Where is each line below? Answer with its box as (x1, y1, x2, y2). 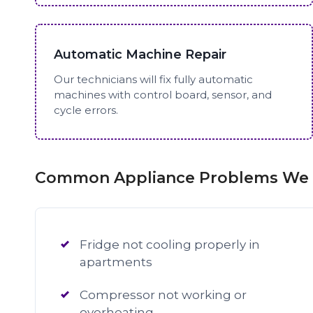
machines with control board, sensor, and (53, 87, 272, 101)
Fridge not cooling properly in (80, 238, 260, 252)
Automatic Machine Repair (53, 46, 226, 62)
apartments (80, 255, 152, 269)
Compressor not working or (80, 288, 247, 302)
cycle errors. (53, 103, 118, 117)
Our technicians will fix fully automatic (53, 72, 253, 86)
